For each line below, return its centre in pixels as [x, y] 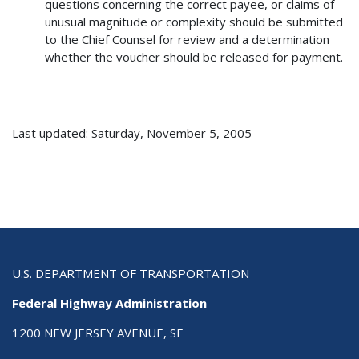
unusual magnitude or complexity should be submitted [194, 22]
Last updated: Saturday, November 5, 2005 [132, 133]
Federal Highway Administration [109, 303]
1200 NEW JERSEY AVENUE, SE [98, 333]
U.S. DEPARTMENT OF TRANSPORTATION [131, 274]
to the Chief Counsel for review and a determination [188, 40]
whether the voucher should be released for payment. [194, 57]
